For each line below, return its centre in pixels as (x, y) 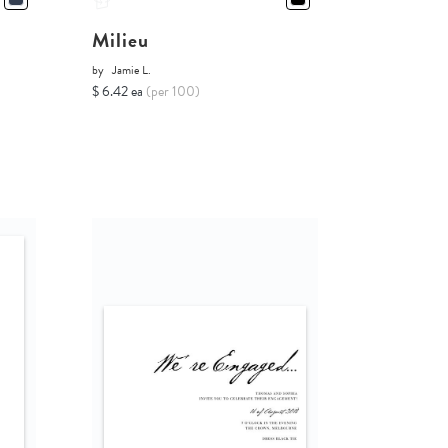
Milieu (120, 40)
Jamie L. (131, 70)
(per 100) (172, 92)
